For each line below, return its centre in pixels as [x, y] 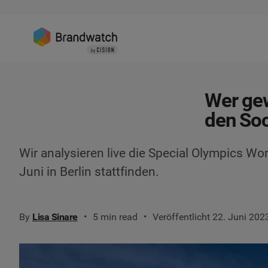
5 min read [115, 217]
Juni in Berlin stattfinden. [89, 172]
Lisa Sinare [55, 217]
